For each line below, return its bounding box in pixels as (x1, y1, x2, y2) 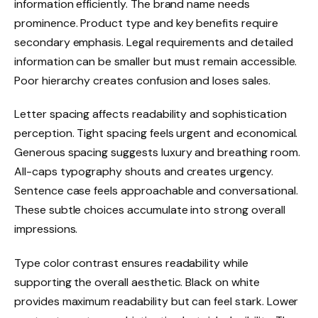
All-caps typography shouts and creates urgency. (14, 164, 273, 180)
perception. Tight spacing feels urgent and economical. (14, 126, 298, 141)
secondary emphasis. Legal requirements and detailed (14, 34, 293, 50)
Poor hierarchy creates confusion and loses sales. (14, 72, 270, 88)
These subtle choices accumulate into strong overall (14, 202, 285, 218)
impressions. (14, 221, 78, 237)
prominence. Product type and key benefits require (14, 15, 278, 31)
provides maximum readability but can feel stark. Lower (14, 294, 299, 309)
